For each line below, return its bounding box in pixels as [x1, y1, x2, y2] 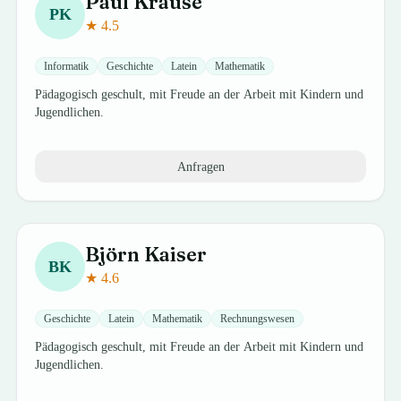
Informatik [44, 60, 90, 73]
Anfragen [176, 159, 225, 174]
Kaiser [144, 242, 208, 267]
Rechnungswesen [220, 312, 295, 325]
